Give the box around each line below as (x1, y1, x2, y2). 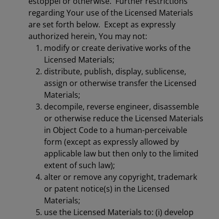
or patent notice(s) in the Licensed (44, 183, 170, 194)
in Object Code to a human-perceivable (44, 125, 187, 135)
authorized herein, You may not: (28, 31, 147, 42)
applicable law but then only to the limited (44, 148, 198, 159)
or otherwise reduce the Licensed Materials (44, 113, 203, 124)
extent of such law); (44, 160, 115, 171)
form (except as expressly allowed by (44, 136, 179, 147)
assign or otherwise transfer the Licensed (44, 78, 197, 88)
